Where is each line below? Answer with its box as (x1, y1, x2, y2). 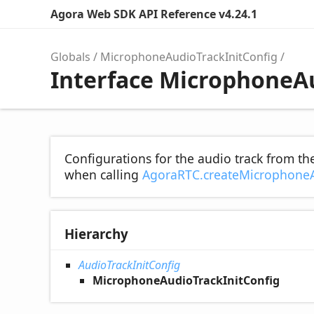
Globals (50, 49, 90, 64)
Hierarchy (64, 225, 128, 243)
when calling (64, 166, 142, 183)
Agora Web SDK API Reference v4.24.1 (50, 6, 257, 22)
